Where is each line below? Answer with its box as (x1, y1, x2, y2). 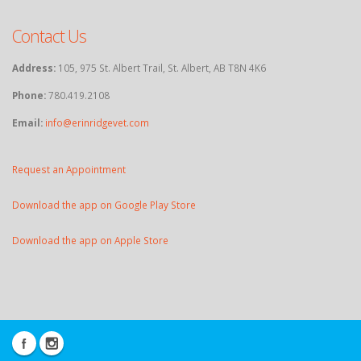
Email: (12, 116, 43, 130)
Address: (12, 61, 56, 75)
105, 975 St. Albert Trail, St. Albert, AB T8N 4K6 (56, 61, 266, 75)
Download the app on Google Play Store (12, 198, 196, 212)
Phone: (12, 89, 46, 102)
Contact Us (12, 24, 86, 48)
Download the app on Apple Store (12, 234, 168, 247)
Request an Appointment (12, 163, 126, 176)
